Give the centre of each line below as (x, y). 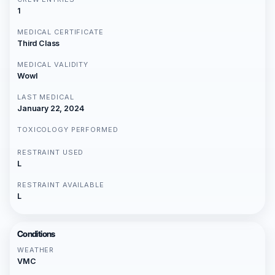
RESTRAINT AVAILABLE (61, 185)
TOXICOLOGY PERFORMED (68, 130)
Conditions (36, 234)
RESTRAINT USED (51, 152)
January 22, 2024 (51, 108)
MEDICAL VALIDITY (53, 64)
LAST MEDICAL (46, 97)
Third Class (39, 43)
